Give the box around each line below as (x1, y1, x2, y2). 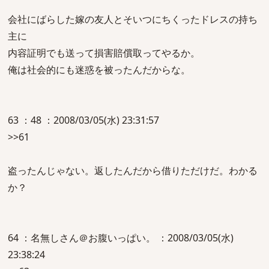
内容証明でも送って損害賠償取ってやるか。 (8, 46, 200, 59)
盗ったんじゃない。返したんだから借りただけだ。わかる (8, 164, 258, 177)
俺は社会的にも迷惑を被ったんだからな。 (8, 63, 190, 76)
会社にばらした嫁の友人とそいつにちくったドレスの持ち (8, 13, 258, 26)
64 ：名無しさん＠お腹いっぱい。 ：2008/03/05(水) (8, 231, 234, 244)
